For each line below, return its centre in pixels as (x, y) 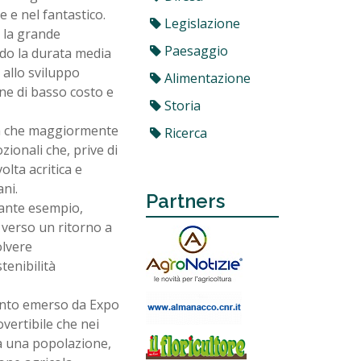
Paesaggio (195, 51)
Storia (181, 106)
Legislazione (201, 23)
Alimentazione (206, 78)
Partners (185, 201)
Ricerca (184, 133)
